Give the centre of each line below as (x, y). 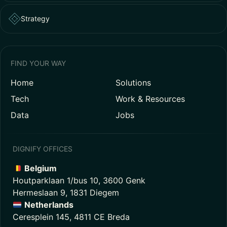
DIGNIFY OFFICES (43, 149)
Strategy (35, 18)
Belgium (41, 168)
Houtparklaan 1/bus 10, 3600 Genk (79, 180)
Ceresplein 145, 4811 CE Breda (71, 217)
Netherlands (49, 205)
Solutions (133, 83)
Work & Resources (150, 99)
